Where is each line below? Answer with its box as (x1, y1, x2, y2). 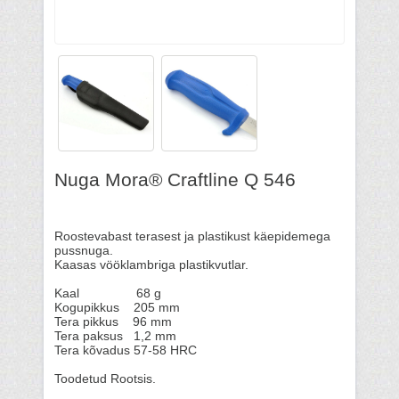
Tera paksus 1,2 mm (54, 330, 176, 343)
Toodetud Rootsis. (54, 372, 156, 386)
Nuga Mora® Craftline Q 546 (54, 169, 296, 190)
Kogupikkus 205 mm (54, 301, 180, 314)
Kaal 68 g (54, 287, 161, 300)
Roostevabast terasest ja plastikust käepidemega (54, 230, 330, 243)
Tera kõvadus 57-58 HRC (54, 344, 197, 357)
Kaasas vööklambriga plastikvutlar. (54, 258, 252, 272)
